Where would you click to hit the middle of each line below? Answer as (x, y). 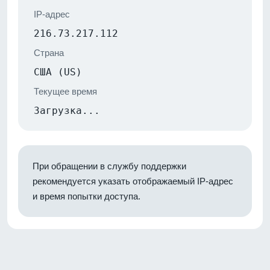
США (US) (58, 72)
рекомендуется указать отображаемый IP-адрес (133, 181)
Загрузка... (67, 110)
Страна (49, 52)
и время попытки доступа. (86, 196)
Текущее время (65, 91)
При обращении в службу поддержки (109, 166)
